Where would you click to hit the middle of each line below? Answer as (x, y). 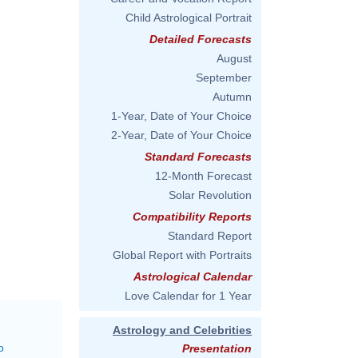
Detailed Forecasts (201, 39)
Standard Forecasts (198, 157)
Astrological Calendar (193, 276)
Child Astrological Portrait (189, 18)
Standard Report (210, 236)
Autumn (232, 97)
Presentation (217, 348)
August (234, 58)
